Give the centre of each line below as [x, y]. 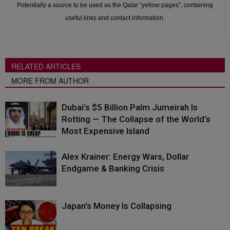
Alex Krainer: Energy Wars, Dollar [125, 157]
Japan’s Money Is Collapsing [117, 206]
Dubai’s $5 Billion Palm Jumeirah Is [130, 108]
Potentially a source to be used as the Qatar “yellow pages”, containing [115, 5]
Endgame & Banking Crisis [113, 169]
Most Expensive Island [106, 131]
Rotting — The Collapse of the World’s [136, 119]
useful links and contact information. [115, 18]
